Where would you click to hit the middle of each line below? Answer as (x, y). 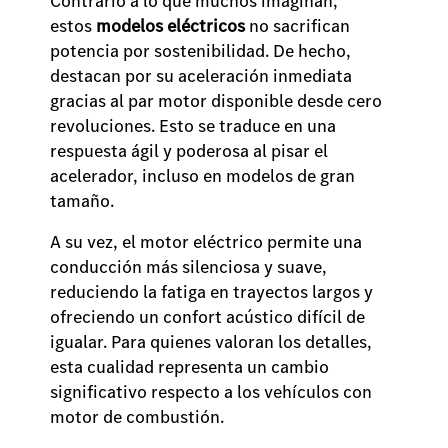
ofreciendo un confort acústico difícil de (207, 316)
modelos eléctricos (170, 25)
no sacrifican (297, 25)
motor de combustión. (139, 416)
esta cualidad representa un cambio (189, 366)
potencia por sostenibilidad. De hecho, (200, 50)
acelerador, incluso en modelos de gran (202, 175)
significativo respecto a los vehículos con (211, 391)
